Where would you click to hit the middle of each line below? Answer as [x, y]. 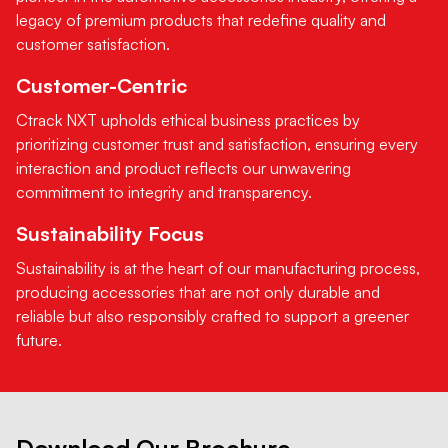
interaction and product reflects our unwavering [183, 167]
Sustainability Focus [110, 233]
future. [39, 339]
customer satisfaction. [93, 43]
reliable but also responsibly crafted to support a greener [212, 315]
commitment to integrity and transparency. [164, 191]
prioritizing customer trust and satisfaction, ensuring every [217, 143]
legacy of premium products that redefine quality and [201, 19]
